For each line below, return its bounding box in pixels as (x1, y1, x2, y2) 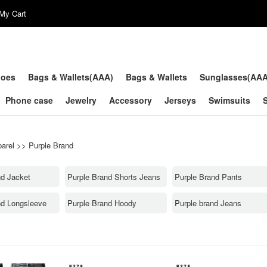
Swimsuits (209, 94, 250, 106)
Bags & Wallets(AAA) (28, 71, 113, 83)
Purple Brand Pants (175, 170, 242, 182)
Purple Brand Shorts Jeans (67, 170, 160, 182)
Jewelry (66, 94, 97, 106)
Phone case (5, 94, 53, 106)
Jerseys (164, 94, 196, 106)
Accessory (109, 94, 152, 106)
